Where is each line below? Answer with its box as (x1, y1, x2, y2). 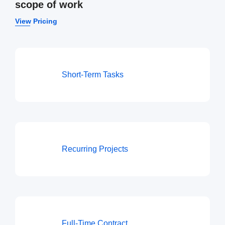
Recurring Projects (62, 145, 129, 154)
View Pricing (15, 17, 57, 25)
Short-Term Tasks (62, 70, 124, 79)
